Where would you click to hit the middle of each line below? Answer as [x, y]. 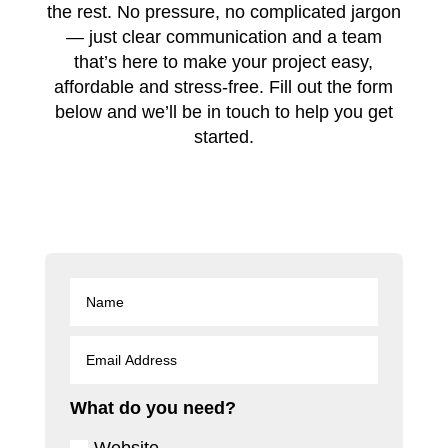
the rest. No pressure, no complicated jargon [223, 12]
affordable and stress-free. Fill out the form [224, 87]
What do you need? [153, 408]
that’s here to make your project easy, [224, 62]
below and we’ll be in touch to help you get [223, 112]
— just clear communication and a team [223, 37]
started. [223, 137]
